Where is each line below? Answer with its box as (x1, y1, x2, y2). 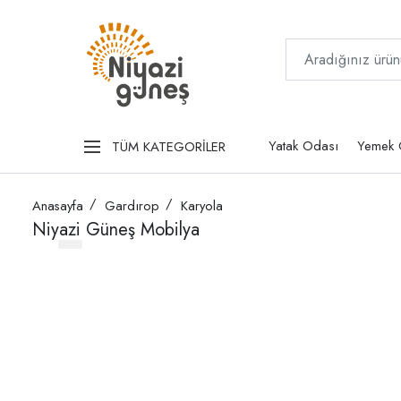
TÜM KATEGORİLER (112, 136, 226, 157)
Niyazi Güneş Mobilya (32, 217, 200, 243)
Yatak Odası (268, 136, 338, 157)
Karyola (181, 196, 223, 217)
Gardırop (105, 196, 159, 217)
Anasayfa (32, 196, 83, 217)
